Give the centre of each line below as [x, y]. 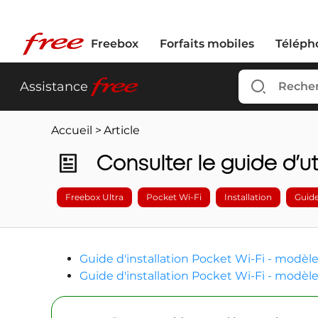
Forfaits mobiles [207, 44]
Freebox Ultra [94, 197]
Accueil [72, 130]
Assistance [54, 87]
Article [122, 130]
